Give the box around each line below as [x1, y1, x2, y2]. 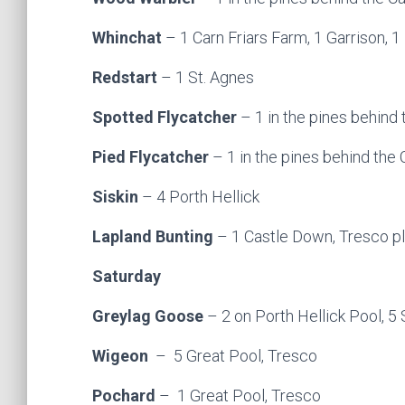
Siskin [92, 187, 142, 206]
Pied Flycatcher [92, 147, 212, 166]
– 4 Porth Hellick [142, 187, 259, 206]
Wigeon [92, 346, 155, 365]
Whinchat [92, 28, 165, 47]
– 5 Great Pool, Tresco [155, 346, 317, 365]
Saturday [92, 267, 161, 286]
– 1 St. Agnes [161, 68, 254, 87]
